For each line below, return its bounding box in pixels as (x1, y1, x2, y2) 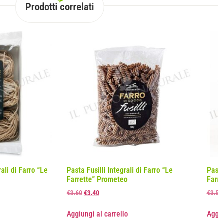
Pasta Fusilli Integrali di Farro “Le (67, 165, 173, 175)
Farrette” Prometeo (67, 174, 127, 184)
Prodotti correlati (25, 1, 94, 13)
